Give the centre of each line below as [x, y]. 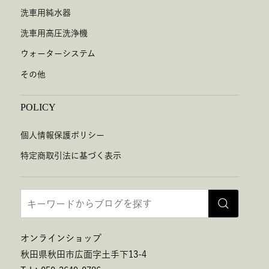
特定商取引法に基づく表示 [71, 156]
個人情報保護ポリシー [62, 135]
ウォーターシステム [58, 54]
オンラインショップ [61, 238]
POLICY [38, 107]
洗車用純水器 [46, 12]
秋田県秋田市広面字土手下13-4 [83, 254]
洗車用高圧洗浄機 [54, 33]
